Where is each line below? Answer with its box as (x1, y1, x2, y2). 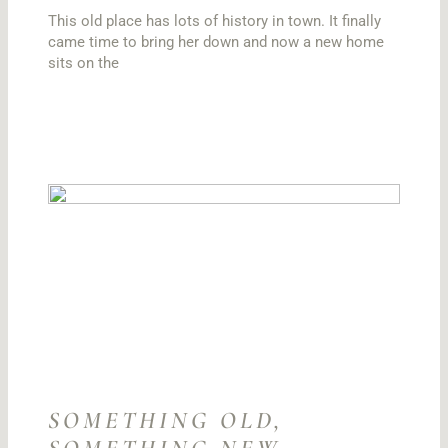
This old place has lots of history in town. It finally (48, 12, 382, 31)
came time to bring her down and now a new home (48, 33, 385, 52)
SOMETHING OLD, (48, 406, 285, 436)
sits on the (48, 54, 120, 73)
